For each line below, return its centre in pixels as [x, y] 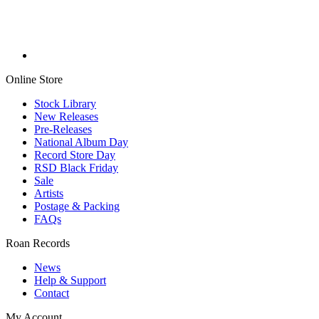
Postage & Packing [77, 206]
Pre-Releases [63, 129]
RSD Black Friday [76, 167]
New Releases [66, 116]
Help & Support [70, 280]
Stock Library [65, 103]
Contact [52, 293]
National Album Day [81, 142]
